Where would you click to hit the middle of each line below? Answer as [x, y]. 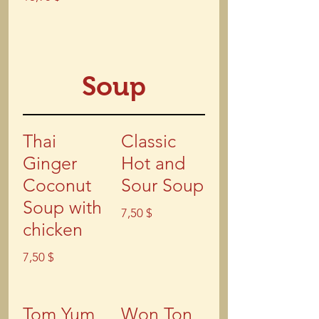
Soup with [62, 207]
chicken [53, 229]
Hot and [153, 163]
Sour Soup [162, 185]
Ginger [50, 163]
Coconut [57, 185]
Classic [148, 141]
